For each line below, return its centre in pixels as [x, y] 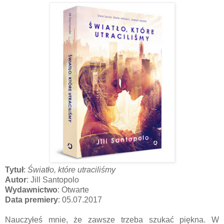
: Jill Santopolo [53, 179]
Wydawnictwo [31, 189]
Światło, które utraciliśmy [70, 169]
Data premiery [31, 199]
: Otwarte [73, 189]
